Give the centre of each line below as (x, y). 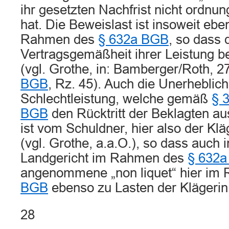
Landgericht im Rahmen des (104, 158)
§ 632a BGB (133, 39)
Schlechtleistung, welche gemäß (116, 99)
